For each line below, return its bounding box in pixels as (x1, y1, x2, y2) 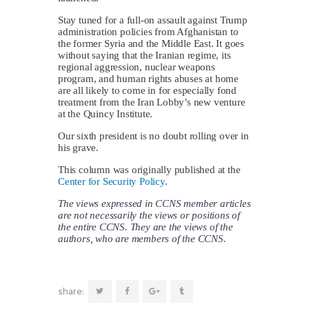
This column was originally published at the (58, 163, 241, 175)
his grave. (58, 141, 99, 153)
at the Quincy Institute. (58, 108, 153, 119)
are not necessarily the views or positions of (58, 209, 241, 221)
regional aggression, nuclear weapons (58, 61, 215, 72)
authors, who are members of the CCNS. (58, 232, 226, 244)
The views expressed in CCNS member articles (58, 197, 251, 209)
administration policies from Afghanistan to (58, 26, 239, 37)
